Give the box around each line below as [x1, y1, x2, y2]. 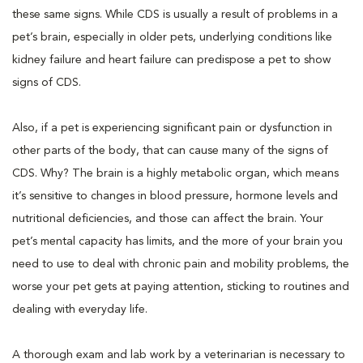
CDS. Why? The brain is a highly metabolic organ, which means [12, 167, 339, 179]
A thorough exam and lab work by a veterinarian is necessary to [12, 348, 345, 361]
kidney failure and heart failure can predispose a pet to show [12, 53, 331, 66]
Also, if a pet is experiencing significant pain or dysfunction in [12, 122, 332, 134]
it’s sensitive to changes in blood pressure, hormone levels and [12, 190, 338, 202]
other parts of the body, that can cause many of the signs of [12, 144, 328, 156]
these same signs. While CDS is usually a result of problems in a [12, 8, 338, 20]
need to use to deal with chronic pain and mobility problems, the [12, 258, 349, 270]
